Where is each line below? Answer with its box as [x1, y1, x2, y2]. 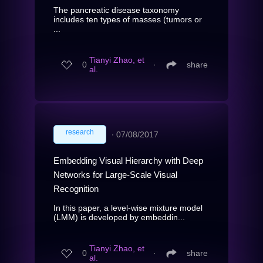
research [66, 127, 94, 136]
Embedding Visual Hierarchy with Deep [53, 155, 203, 166]
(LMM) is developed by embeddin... [53, 212, 185, 222]
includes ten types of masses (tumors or [53, 14, 202, 24]
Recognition [53, 183, 99, 194]
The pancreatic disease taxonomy [53, 5, 179, 15]
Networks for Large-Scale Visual [53, 169, 177, 180]
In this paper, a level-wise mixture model [53, 203, 203, 213]
